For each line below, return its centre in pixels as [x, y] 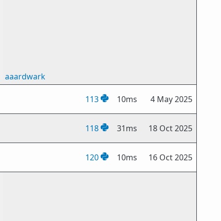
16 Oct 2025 [171, 157]
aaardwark [25, 76]
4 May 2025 [172, 99]
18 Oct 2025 [171, 128]
